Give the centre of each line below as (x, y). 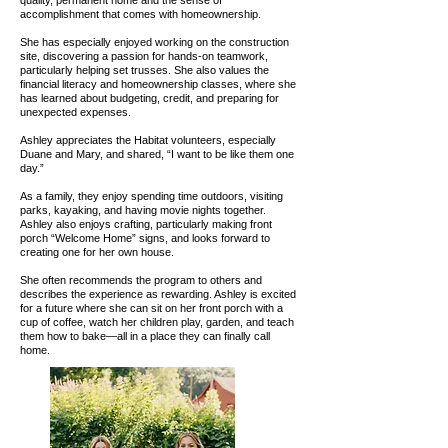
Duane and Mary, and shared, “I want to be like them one (157, 154)
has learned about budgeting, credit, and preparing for (149, 98)
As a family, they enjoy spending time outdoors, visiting (151, 196)
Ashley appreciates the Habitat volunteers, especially (148, 140)
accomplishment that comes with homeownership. (140, 14)
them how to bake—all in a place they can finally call (145, 336)
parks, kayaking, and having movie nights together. (143, 210)
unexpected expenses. (75, 112)
